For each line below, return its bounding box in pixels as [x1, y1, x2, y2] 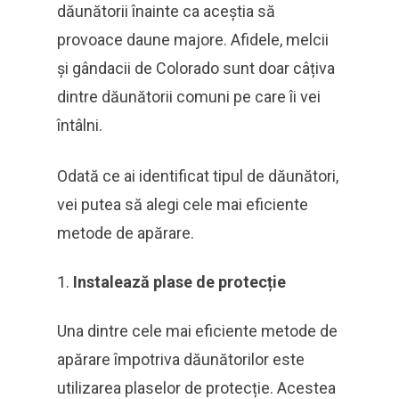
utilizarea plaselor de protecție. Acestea [57, 379, 336, 397]
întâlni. [57, 116, 102, 134]
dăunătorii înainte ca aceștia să [57, 2, 275, 20]
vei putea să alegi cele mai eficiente [57, 195, 308, 214]
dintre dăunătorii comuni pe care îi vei [57, 87, 321, 106]
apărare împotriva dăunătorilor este [57, 350, 305, 369]
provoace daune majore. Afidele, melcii [57, 30, 329, 49]
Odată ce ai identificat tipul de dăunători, [57, 167, 338, 185]
